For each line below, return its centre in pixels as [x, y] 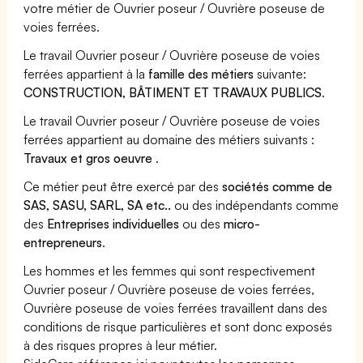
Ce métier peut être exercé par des [123, 186]
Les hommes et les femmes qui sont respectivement [170, 270]
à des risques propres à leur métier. [121, 345]
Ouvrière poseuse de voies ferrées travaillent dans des [176, 307]
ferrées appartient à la [86, 73]
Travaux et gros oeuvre [90, 158]
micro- [242, 223]
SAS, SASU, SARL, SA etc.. [98, 205]
